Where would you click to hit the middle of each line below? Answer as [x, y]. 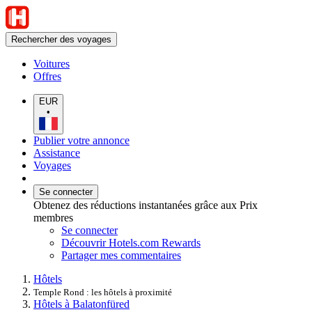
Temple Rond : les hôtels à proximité [103, 292]
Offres [47, 76]
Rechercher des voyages [61, 39]
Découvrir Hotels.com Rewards [131, 242]
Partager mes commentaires [121, 255]
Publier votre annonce [81, 140]
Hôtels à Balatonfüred [81, 304]
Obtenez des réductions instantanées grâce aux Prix [146, 205]
